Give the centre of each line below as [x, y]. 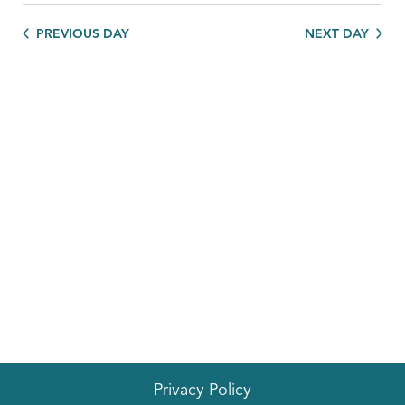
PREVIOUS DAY [83, 34]
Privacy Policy [202, 390]
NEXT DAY [337, 34]
